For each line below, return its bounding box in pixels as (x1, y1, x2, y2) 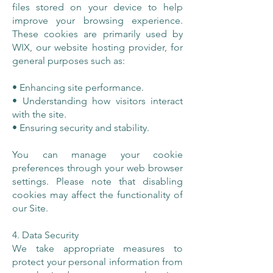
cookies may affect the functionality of (12, 189, 183, 200)
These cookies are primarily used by (12, 28, 183, 40)
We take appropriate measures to (12, 243, 183, 254)
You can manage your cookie (12, 149, 183, 160)
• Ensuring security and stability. (12, 122, 149, 133)
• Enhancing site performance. (12, 82, 144, 93)
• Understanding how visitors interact (12, 95, 183, 107)
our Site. (12, 202, 48, 214)
